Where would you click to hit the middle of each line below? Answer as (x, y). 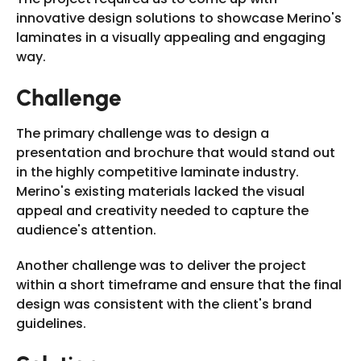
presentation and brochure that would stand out (176, 153)
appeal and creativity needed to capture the (162, 211)
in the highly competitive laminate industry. (158, 172)
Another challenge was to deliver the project (161, 266)
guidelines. (51, 324)
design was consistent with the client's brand (164, 304)
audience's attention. (86, 230)
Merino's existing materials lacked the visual (160, 191)
